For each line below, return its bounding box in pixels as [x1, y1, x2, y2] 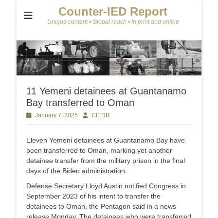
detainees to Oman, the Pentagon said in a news [26, 202, 176, 211]
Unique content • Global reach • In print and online [47, 18, 179, 25]
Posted [26, 112, 45, 119]
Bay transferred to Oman [26, 97, 134, 109]
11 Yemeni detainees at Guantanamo [26, 86, 186, 97]
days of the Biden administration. [26, 167, 127, 175]
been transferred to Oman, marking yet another [26, 146, 172, 155]
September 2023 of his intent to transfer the [26, 192, 161, 200]
